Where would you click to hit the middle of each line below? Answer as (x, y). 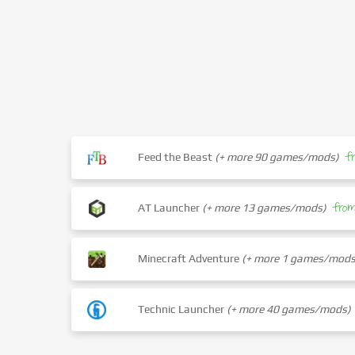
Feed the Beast (177, 157)
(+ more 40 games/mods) (289, 309)
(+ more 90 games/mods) (277, 157)
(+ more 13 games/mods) (265, 207)
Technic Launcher (183, 309)
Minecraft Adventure (190, 258)
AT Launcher (170, 207)
